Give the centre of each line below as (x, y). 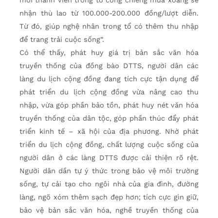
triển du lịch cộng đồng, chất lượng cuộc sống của (109, 145)
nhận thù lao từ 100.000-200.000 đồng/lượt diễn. (109, 13)
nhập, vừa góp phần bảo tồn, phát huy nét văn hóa (109, 105)
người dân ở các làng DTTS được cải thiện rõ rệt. (109, 158)
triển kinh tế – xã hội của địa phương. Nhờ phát (109, 132)
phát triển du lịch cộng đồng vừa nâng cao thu (109, 92)
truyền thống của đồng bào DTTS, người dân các (109, 66)
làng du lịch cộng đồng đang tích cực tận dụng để (109, 79)
